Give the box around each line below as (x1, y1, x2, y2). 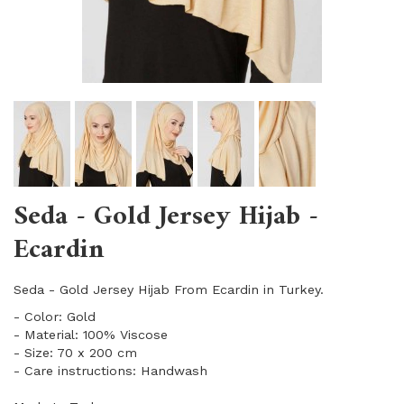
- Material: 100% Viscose (14, 327, 168, 342)
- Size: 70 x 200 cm (14, 345, 137, 360)
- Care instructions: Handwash (14, 363, 207, 378)
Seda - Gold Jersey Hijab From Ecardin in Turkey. (14, 282, 324, 297)
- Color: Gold (14, 309, 96, 324)
